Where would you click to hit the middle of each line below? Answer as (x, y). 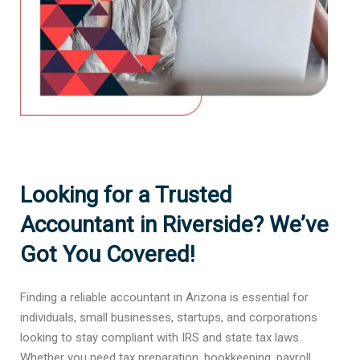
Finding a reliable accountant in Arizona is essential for (164, 297)
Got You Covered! (108, 254)
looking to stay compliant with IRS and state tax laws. (161, 337)
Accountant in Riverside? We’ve (174, 225)
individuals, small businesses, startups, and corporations (169, 317)
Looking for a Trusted (126, 195)
